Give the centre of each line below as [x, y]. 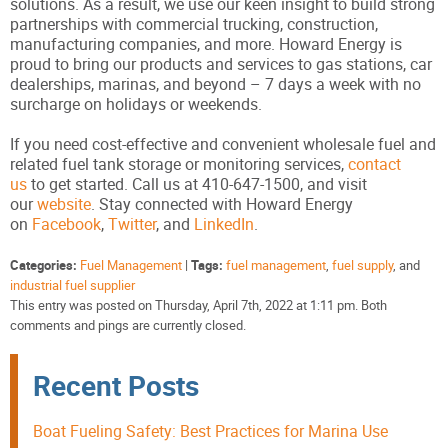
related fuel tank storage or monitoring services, [179, 164]
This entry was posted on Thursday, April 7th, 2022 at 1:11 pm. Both [198, 305]
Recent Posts [116, 385]
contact [374, 164]
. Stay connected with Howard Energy [222, 204]
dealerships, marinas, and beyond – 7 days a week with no [215, 84]
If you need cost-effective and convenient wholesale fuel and [223, 144]
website [64, 204]
